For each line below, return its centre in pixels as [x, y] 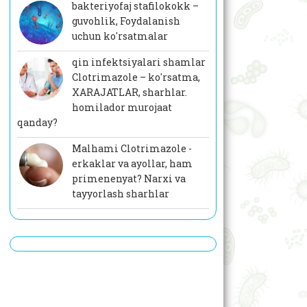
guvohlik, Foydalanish [126, 21]
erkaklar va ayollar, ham [132, 164]
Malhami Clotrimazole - [132, 149]
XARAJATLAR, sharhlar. [129, 93]
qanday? [37, 123]
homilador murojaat [122, 108]
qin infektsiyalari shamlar [138, 62]
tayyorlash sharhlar [120, 194]
